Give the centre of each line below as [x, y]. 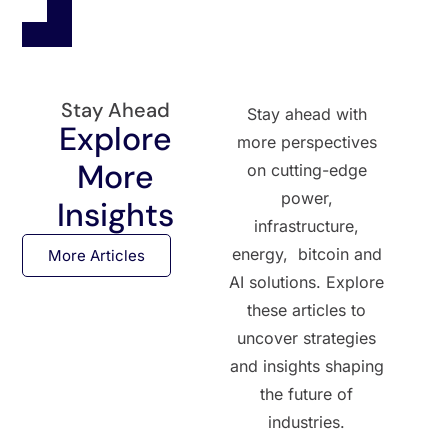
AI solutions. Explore [307, 281]
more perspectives [306, 141]
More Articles [97, 255]
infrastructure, [307, 225]
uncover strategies [307, 337]
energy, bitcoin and [306, 253]
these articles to [307, 309]
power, [306, 197]
